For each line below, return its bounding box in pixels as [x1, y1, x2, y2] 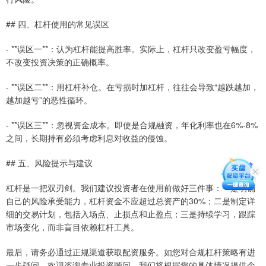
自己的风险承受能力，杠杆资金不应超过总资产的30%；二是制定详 [6, 195, 255, 207]
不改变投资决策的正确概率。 [6, 56, 114, 68]
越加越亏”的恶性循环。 [6, 94, 92, 106]
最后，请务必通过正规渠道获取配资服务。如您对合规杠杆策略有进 [6, 246, 255, 258]
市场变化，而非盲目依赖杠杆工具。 [6, 221, 139, 233]
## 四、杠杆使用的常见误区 [6, 18, 109, 30]
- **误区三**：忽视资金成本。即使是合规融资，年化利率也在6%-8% [6, 119, 258, 131]
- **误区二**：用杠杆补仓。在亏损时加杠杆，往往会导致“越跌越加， [6, 81, 259, 93]
